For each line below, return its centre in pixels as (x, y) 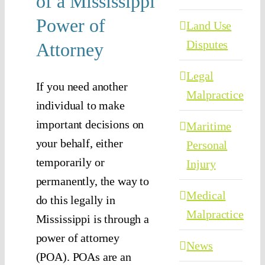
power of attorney (78, 238)
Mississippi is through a (92, 219)
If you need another (82, 87)
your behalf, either (79, 143)
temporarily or (70, 162)
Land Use (209, 26)
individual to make (80, 106)
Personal (207, 145)
